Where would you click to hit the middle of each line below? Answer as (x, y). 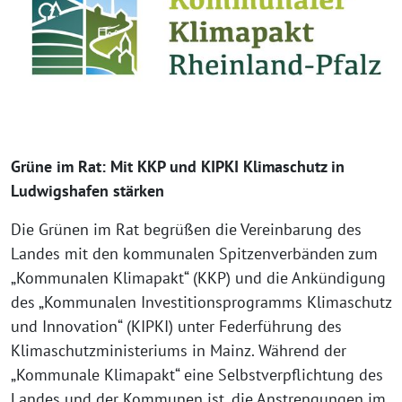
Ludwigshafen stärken (87, 191)
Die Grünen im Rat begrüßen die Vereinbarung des (186, 229)
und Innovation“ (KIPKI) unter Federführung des (176, 326)
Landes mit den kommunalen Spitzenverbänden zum (194, 253)
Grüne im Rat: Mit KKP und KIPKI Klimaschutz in (178, 166)
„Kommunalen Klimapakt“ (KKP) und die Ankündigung (198, 278)
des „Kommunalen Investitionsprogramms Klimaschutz (201, 302)
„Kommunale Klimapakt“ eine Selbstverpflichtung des (197, 375)
